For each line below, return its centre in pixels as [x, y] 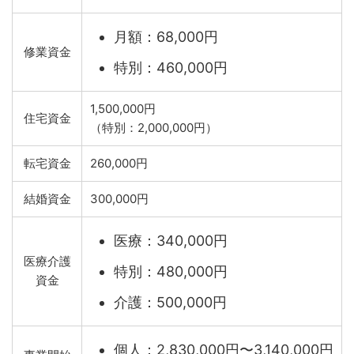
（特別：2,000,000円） [154, 128]
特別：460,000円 [171, 67]
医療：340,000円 [171, 240]
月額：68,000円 [166, 36]
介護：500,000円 [170, 302]
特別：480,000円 [171, 271]
